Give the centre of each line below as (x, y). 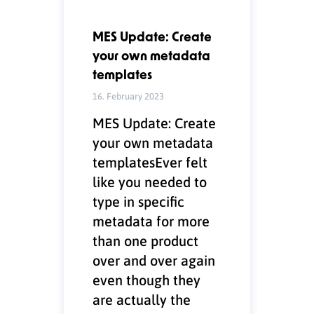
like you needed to (150, 181)
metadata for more (151, 220)
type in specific (139, 201)
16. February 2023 (129, 95)
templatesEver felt (150, 162)
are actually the (142, 299)
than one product (146, 240)
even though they (147, 279)
